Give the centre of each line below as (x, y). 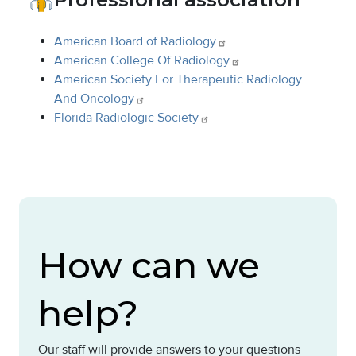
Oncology (107, 99)
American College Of (114, 60)
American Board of (107, 41)
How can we (149, 265)
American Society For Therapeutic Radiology (178, 79)
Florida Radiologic (106, 118)
